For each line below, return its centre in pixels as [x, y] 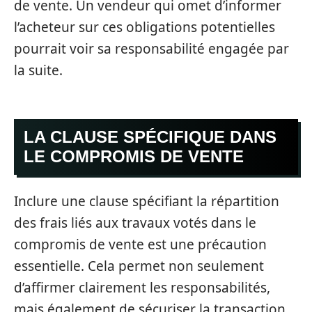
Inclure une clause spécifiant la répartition [147, 201]
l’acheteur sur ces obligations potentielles [145, 27]
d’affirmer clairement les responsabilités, [142, 287]
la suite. [38, 70]
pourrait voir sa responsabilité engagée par [151, 48]
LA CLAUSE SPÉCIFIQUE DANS [150, 137]
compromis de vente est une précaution [140, 244]
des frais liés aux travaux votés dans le [135, 223]
